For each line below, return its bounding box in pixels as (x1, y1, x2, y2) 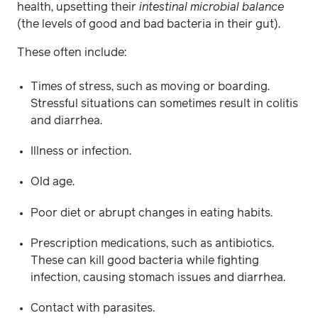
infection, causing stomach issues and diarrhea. (31, 271, 289, 283)
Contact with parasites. (31, 302, 155, 314)
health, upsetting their (17, 1, 139, 13)
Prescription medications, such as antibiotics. (31, 237, 275, 249)
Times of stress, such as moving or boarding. (31, 81, 270, 92)
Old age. (31, 176, 75, 188)
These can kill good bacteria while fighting (31, 254, 260, 266)
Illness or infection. (31, 146, 132, 158)
